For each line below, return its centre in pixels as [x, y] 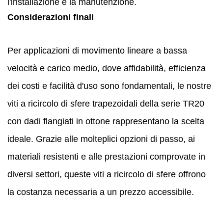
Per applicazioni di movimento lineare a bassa [97, 50]
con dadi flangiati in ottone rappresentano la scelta [106, 121]
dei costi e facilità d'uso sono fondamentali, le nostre [109, 86]
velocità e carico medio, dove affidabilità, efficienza [107, 68]
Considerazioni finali [51, 17]
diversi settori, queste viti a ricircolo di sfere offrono [107, 174]
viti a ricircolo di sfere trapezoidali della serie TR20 [106, 103]
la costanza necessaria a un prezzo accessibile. [101, 192]
